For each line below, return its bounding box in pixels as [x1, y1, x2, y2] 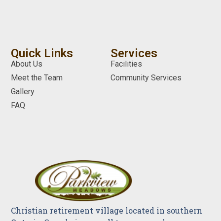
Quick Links [11, 46, 74, 61]
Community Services [110, 73, 182, 83]
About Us [11, 59, 43, 69]
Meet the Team [11, 73, 63, 83]
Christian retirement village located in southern [11, 205, 203, 216]
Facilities [110, 59, 142, 69]
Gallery [11, 87, 35, 97]
